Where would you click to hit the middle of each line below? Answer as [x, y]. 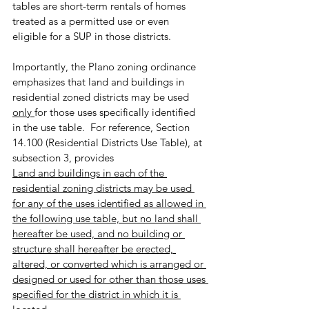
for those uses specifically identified [116, 112]
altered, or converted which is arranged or [109, 264]
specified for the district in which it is [97, 295]
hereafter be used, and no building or [99, 234]
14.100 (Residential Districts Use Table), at [109, 143]
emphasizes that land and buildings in [100, 82]
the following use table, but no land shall [107, 219]
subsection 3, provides [63, 158]
